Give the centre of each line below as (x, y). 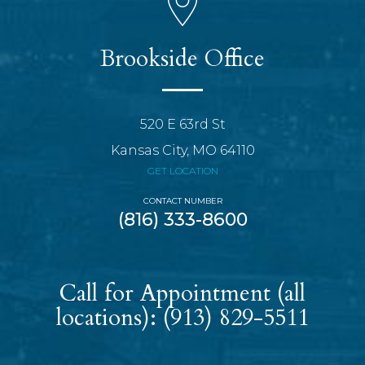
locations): (110, 318)
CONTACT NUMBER (182, 201)
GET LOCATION (182, 171)
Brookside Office (182, 59)
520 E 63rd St (182, 125)
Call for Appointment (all (182, 294)
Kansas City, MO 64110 (182, 151)
